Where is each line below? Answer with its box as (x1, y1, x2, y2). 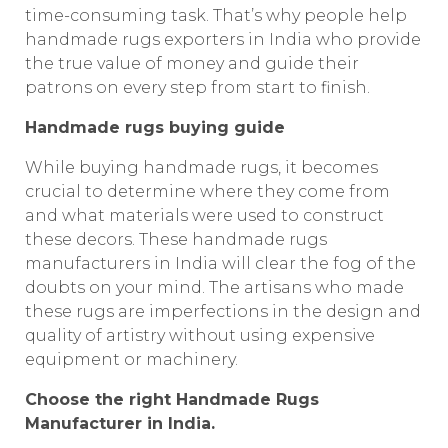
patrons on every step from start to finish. (25, 78, 370, 97)
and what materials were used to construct (25, 206, 384, 225)
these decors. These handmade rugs (25, 230, 327, 249)
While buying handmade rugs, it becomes (25, 158, 378, 177)
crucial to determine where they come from (25, 182, 390, 201)
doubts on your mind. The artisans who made (25, 278, 404, 297)
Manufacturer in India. (25, 414, 215, 433)
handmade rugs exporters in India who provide (25, 30, 421, 49)
